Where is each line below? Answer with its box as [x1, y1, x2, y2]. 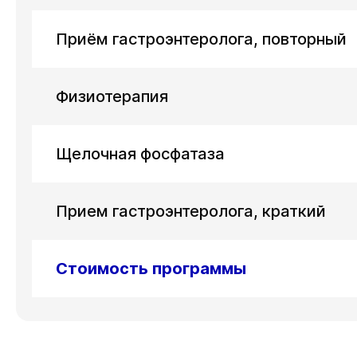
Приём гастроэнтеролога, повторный [56, 29, 347, 49]
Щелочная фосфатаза [56, 144, 225, 163]
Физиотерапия [56, 87, 168, 106]
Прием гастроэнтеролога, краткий [56, 202, 326, 221]
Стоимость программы [56, 259, 246, 278]
